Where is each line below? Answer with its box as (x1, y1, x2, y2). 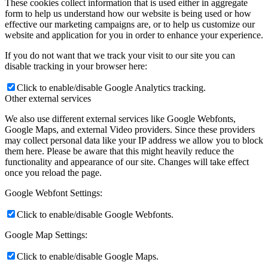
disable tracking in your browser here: (5, 61, 147, 72)
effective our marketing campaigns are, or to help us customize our (5, 19, 255, 30)
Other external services (5, 93, 91, 104)
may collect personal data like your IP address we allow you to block (5, 135, 263, 146)
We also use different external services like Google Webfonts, (5, 114, 236, 124)
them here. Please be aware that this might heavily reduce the (5, 146, 234, 157)
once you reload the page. (5, 167, 102, 178)
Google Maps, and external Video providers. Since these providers (5, 124, 255, 135)
